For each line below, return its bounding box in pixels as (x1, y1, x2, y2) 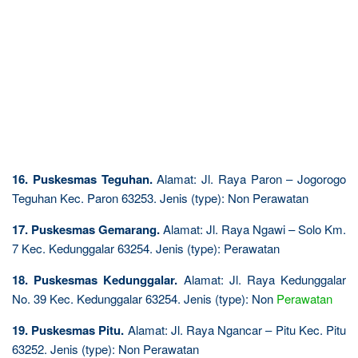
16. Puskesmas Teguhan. (12, 169, 153, 188)
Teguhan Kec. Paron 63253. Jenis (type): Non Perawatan (12, 189, 308, 206)
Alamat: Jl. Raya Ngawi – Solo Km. (160, 220, 346, 237)
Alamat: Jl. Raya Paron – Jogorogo (152, 169, 346, 187)
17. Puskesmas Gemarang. (12, 220, 160, 238)
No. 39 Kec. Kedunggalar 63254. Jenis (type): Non (12, 289, 276, 307)
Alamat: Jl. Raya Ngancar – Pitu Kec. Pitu (124, 320, 347, 338)
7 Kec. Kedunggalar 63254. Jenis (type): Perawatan (12, 239, 280, 257)
